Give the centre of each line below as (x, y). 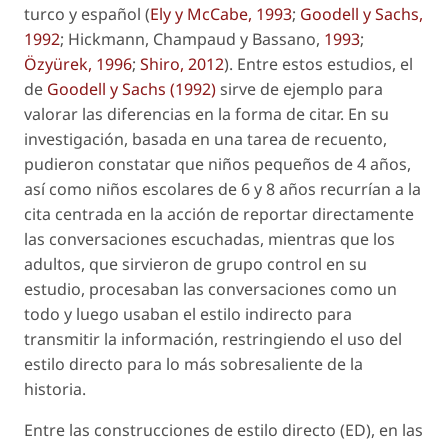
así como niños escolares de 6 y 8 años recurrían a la (222, 189)
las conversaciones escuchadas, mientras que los (209, 239)
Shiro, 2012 (182, 64)
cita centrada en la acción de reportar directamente (219, 214)
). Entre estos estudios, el (318, 64)
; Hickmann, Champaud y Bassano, (192, 39)
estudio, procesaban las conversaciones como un (210, 289)
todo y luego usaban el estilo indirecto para (188, 314)
